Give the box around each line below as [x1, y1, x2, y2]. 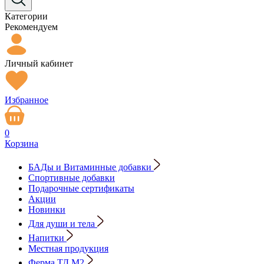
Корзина [5, 138, 38, 148]
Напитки [28, 233, 64, 243]
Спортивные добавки [28, 173, 115, 183]
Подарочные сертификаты [28, 183, 134, 193]
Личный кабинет [5, 58, 73, 68]
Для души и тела [28, 219, 95, 229]
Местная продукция [28, 243, 108, 253]
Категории [5, 11, 48, 21]
